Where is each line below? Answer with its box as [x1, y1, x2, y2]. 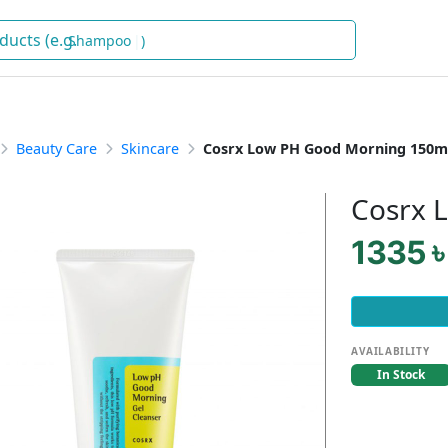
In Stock [377, 366, 425, 383]
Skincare [121, 139, 179, 158]
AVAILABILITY [351, 344, 430, 358]
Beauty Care [16, 139, 97, 158]
